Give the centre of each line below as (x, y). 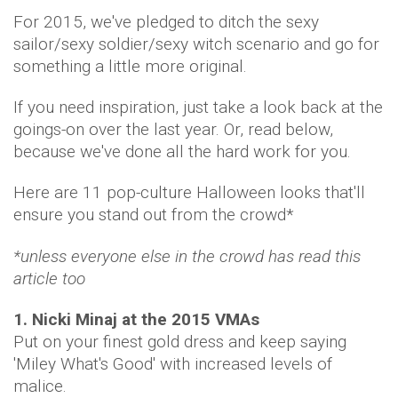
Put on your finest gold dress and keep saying (180, 342)
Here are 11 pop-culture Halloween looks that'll (189, 192)
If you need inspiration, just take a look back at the (198, 107)
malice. (40, 386)
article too (49, 279)
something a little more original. (130, 66)
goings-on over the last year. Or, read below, (173, 129)
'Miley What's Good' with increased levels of (173, 364)
